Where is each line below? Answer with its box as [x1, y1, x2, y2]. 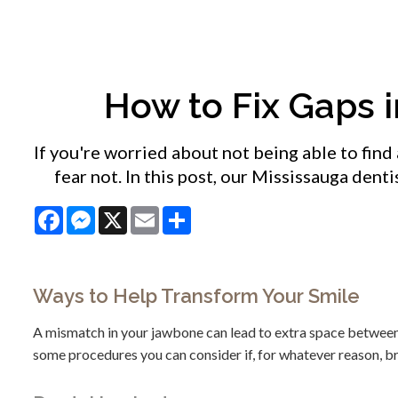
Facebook [63, 204, 125, 222]
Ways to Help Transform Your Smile [33, 284, 360, 308]
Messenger [95, 204, 163, 222]
